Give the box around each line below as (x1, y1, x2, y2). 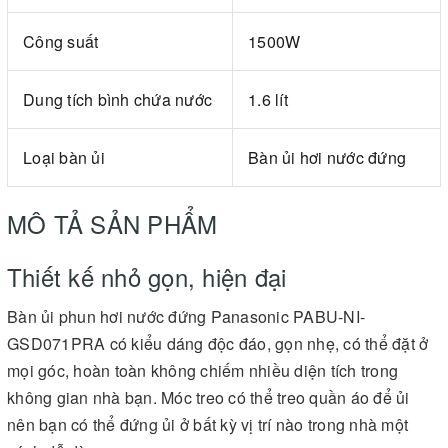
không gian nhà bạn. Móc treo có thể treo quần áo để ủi (7, 385, 410, 409)
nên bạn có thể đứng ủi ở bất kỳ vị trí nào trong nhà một (7, 412, 408, 436)
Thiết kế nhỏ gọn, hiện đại (7, 258, 287, 294)
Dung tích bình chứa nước (23, 87, 212, 111)
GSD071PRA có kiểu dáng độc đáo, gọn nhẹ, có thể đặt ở (7, 331, 429, 355)
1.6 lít (248, 87, 288, 111)
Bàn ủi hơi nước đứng (248, 145, 406, 169)
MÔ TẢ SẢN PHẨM (7, 205, 218, 241)
